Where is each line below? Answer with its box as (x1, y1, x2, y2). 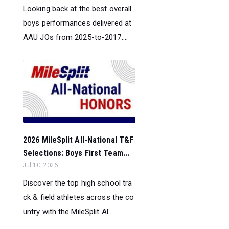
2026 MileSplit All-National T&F (23, 135, 134, 145)
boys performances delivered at (23, 18, 132, 28)
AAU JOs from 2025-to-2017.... (23, 32, 128, 42)
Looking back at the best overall (23, 4, 132, 13)
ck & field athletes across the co (23, 193, 134, 202)
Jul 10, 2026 (23, 162, 58, 169)
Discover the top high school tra (23, 178, 132, 188)
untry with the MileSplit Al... (23, 207, 113, 217)
